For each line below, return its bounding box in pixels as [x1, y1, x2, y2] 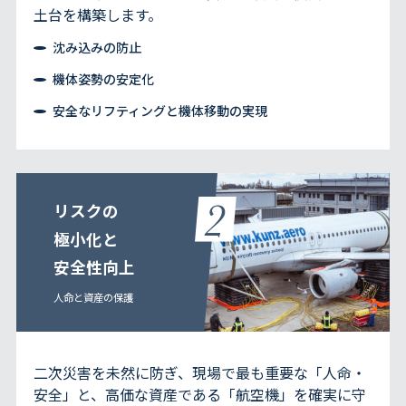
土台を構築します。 [34, 3, 163, 25]
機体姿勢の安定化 [53, 69, 155, 88]
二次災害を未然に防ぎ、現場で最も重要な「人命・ [34, 361, 367, 383]
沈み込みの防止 [53, 37, 142, 56]
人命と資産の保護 [53, 290, 134, 305]
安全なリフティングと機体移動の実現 [53, 101, 268, 120]
